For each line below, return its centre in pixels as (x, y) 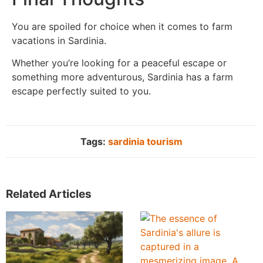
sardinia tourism (145, 141)
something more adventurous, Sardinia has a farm (122, 77)
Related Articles (49, 194)
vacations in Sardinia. (59, 40)
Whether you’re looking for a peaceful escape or (119, 63)
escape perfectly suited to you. (81, 91)
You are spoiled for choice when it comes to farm (122, 26)
